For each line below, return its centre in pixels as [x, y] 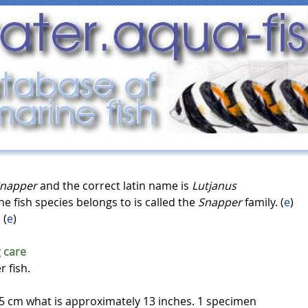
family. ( [263, 202]
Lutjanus [214, 186]
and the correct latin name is [114, 186]
